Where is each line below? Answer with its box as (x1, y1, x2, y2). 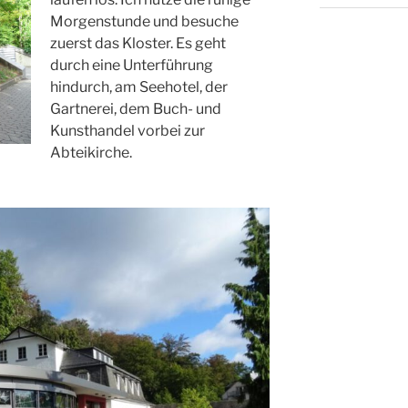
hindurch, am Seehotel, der (50, 77, 229, 96)
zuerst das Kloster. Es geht (50, 34, 227, 52)
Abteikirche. (50, 143, 133, 161)
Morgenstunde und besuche (50, 12, 240, 30)
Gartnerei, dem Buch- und (50, 99, 222, 117)
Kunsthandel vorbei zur (50, 121, 206, 139)
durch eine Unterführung (50, 56, 214, 74)
